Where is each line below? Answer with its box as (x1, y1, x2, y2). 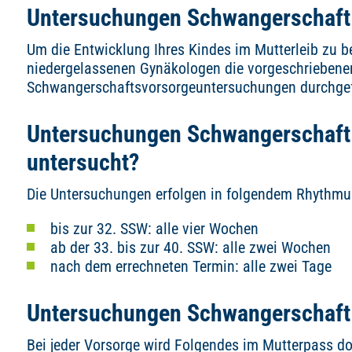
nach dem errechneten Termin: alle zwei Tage (50, 257, 332, 276)
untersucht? (27, 148, 139, 176)
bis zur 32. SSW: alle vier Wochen (50, 219, 258, 238)
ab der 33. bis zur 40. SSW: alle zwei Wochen (50, 238, 331, 257)
